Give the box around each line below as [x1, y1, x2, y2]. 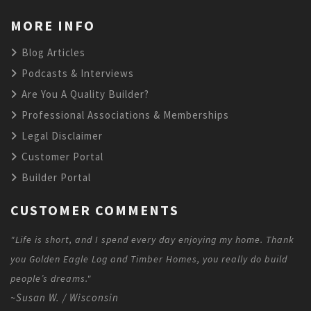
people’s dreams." [10, 271, 92, 285]
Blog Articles [19, 45, 85, 59]
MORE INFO [10, 16, 95, 34]
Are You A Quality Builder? [19, 87, 149, 101]
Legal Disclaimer [19, 128, 103, 142]
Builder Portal [19, 170, 91, 184]
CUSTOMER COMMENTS [10, 201, 179, 219]
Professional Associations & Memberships [19, 108, 229, 121]
